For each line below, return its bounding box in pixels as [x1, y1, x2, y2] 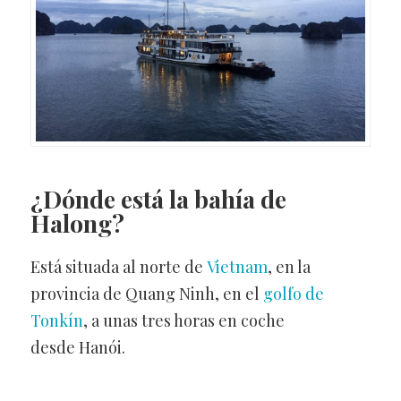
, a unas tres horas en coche [82, 309, 285, 331]
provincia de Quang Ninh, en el [30, 282, 263, 304]
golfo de [262, 282, 324, 304]
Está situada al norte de [30, 255, 207, 277]
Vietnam [206, 255, 268, 277]
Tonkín [30, 309, 83, 331]
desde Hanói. [30, 336, 125, 358]
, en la [267, 255, 311, 277]
